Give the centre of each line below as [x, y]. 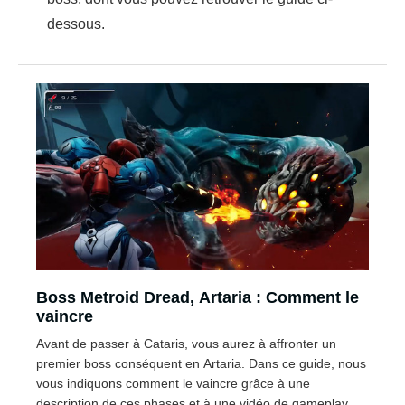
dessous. [76, 24]
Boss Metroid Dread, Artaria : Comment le [198, 297]
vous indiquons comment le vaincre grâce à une [173, 383]
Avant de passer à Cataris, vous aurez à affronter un [186, 343]
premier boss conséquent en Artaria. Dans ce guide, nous [201, 363]
